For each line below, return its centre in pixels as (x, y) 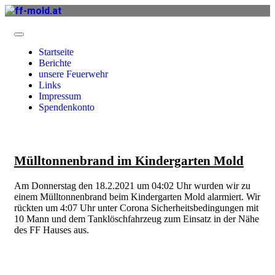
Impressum (60, 96)
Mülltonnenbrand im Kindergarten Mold (129, 161)
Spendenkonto (67, 107)
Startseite (56, 52)
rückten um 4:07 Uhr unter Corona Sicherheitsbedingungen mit (136, 208)
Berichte (55, 63)
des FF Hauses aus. (52, 230)
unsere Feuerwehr (73, 74)
